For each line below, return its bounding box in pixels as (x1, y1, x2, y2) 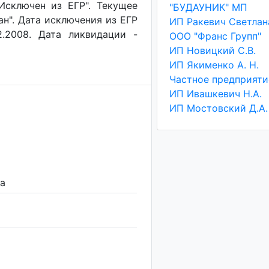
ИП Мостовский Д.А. (169, 102, 268, 114)
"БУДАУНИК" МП (169, 1, 247, 13)
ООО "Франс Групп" (169, 30, 261, 42)
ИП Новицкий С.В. (169, 44, 256, 56)
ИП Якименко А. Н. (169, 59, 259, 71)
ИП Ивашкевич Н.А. (169, 88, 262, 100)
